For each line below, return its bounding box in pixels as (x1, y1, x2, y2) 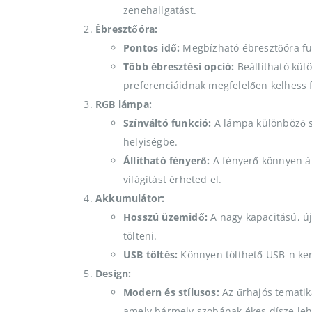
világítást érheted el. (123, 172, 222, 186)
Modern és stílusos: (123, 285, 219, 299)
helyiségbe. (123, 134, 178, 148)
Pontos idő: (123, 40, 180, 54)
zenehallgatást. (123, 3, 196, 17)
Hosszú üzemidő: (123, 210, 208, 224)
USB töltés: (123, 247, 178, 261)
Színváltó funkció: (123, 116, 212, 130)
